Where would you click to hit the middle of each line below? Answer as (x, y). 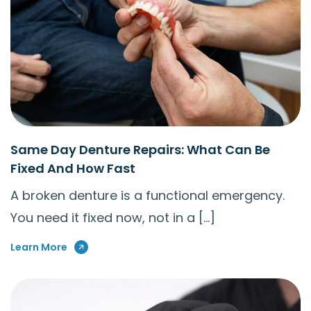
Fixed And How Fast (73, 168)
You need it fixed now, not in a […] (113, 217)
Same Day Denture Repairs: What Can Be (140, 149)
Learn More (39, 247)
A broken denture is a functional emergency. (148, 195)
